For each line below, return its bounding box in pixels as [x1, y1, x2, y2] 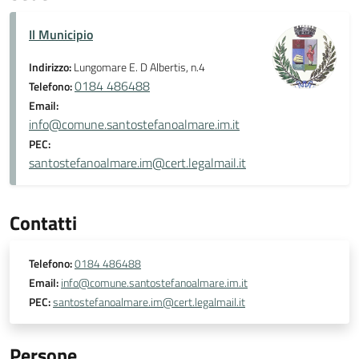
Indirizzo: [29, 58, 74, 76]
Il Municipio [29, 25, 93, 44]
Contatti [10, 208, 77, 237]
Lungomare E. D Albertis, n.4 [74, 58, 205, 76]
